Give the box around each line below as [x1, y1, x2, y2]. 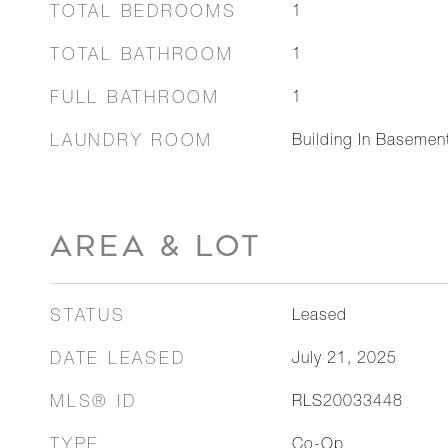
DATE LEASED [50, 352, 186, 369]
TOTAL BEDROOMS [50, 5, 237, 22]
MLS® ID [50, 395, 137, 412]
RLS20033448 [291, 395, 403, 411]
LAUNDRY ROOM [50, 134, 213, 151]
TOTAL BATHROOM [50, 48, 234, 65]
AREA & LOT [50, 229, 262, 263]
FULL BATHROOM [50, 91, 220, 108]
